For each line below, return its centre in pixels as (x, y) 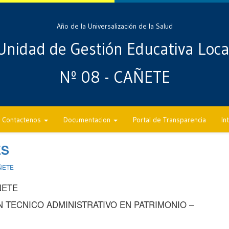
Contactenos (22, 120)
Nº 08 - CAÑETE (114, 77)
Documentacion (88, 120)
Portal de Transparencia (169, 120)
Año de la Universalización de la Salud (114, 26)
